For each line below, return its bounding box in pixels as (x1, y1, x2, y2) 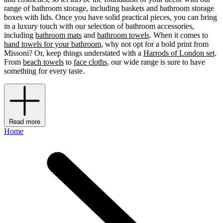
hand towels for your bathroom (4, 40, 101, 49)
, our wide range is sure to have (107, 58, 205, 67)
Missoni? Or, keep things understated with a (4, 49, 143, 58)
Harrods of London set (143, 49, 215, 58)
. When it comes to (149, 31, 208, 40)
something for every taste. (4, 67, 85, 76)
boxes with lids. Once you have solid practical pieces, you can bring (4, 13, 217, 22)
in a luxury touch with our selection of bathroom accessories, (4, 22, 194, 31)
